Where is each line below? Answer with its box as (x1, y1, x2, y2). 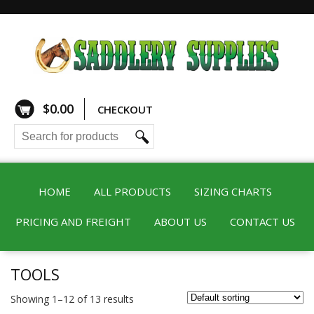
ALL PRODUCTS (94, 184, 171, 198)
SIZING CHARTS (194, 184, 272, 198)
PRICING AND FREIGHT (15, 214, 131, 228)
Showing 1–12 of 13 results (11, 292, 134, 306)
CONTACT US (230, 214, 295, 228)
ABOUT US (154, 214, 207, 228)
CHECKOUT (97, 102, 153, 116)
